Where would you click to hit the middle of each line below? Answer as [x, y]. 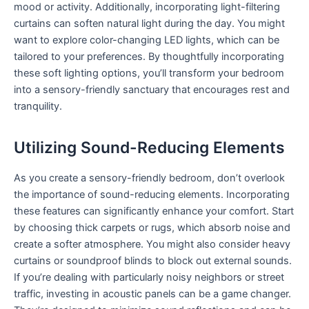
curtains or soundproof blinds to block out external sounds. [153, 261]
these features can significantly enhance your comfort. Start [154, 211]
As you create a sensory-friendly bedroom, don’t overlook [149, 178]
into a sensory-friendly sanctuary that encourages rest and [152, 90]
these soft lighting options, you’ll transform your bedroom [149, 73]
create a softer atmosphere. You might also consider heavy [152, 245]
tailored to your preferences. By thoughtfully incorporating [149, 57]
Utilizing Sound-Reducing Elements [149, 148]
